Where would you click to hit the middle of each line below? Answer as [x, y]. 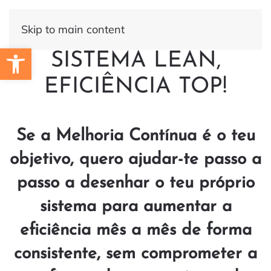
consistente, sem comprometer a [135, 254]
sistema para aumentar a [135, 207]
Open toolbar [37, 54]
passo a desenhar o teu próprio [135, 183]
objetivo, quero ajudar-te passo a [135, 160]
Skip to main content [73, 29]
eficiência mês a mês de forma [135, 230]
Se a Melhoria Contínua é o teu [135, 136]
